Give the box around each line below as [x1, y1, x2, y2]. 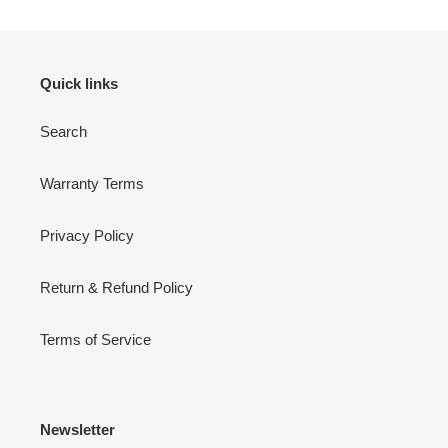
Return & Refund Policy [40, 278, 193, 296]
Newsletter [40, 420, 115, 438]
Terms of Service [40, 330, 151, 348]
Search [40, 122, 87, 140]
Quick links [40, 75, 118, 93]
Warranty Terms [40, 174, 144, 192]
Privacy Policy [40, 226, 134, 244]
